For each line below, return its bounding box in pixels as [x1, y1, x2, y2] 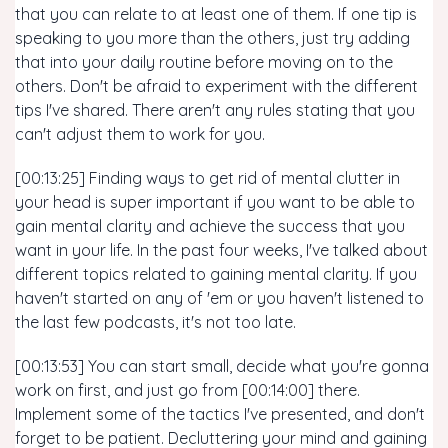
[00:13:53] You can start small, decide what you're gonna [15, 356, 429, 376]
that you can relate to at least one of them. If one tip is [15, 4, 417, 24]
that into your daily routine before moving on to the [15, 52, 393, 72]
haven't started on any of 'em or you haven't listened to [15, 288, 424, 308]
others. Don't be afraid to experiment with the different [15, 76, 418, 96]
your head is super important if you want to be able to [15, 192, 415, 212]
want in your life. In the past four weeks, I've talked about [15, 240, 428, 260]
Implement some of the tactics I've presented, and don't [15, 404, 425, 424]
